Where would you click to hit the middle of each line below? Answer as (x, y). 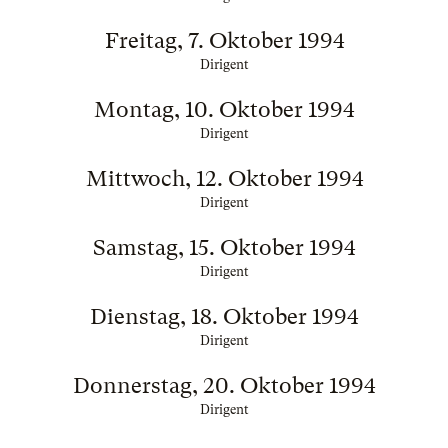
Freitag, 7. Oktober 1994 (224, 40)
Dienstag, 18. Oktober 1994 (224, 316)
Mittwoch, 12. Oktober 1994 (224, 178)
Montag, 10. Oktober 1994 (224, 109)
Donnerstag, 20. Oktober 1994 (224, 385)
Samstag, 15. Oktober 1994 (224, 247)
